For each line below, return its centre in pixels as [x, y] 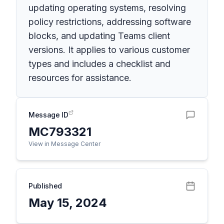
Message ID [48, 115]
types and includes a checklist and [99, 64]
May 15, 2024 [68, 203]
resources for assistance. [80, 78]
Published [45, 186]
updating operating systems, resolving [107, 8]
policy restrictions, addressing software [110, 22]
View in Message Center [64, 144]
